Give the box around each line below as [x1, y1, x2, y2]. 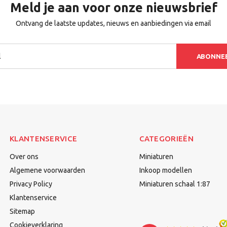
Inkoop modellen [139, 166, 192, 174]
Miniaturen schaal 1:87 [139, 180, 210, 188]
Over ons [10, 153, 39, 161]
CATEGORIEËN [139, 134, 194, 143]
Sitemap [10, 207, 35, 215]
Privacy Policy [10, 180, 52, 188]
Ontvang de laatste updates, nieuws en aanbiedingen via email [16, 19, 211, 27]
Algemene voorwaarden [10, 166, 85, 174]
